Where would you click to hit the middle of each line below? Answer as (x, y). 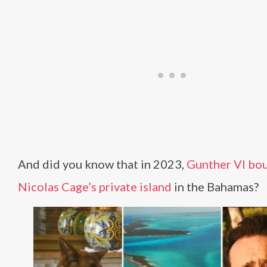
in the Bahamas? (215, 187)
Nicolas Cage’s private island (95, 187)
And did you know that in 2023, (102, 164)
